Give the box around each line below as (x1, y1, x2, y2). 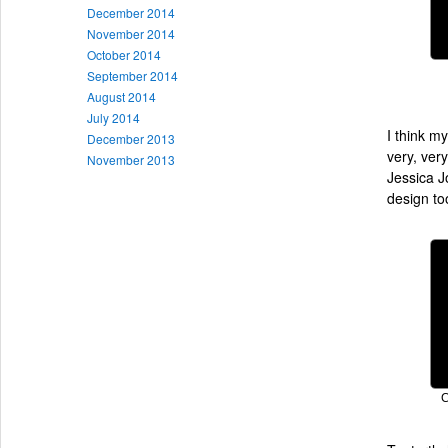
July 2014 (87, 108, 140, 126)
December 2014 (87, 3, 175, 21)
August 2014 (87, 87, 156, 105)
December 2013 (87, 129, 175, 147)
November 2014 (87, 24, 175, 42)
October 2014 (87, 45, 161, 63)
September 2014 (87, 66, 178, 84)
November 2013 (87, 150, 175, 168)
